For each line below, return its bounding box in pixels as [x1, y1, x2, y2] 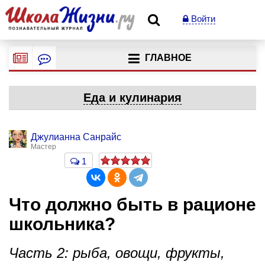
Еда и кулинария [83, 91, 182, 104]
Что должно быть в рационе [9, 195, 256, 214]
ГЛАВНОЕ [144, 53, 192, 63]
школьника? [9, 214, 115, 234]
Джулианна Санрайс [31, 132, 121, 142]
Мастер [31, 143, 56, 151]
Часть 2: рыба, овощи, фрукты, [9, 244, 225, 261]
